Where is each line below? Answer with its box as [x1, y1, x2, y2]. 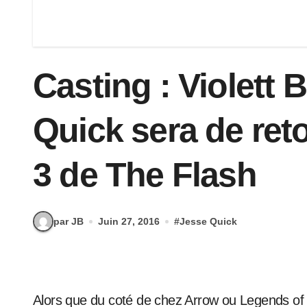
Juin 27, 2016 [98, 215, 160, 227]
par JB [53, 215, 84, 227]
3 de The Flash [33, 156, 256, 194]
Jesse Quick [180, 215, 237, 227]
